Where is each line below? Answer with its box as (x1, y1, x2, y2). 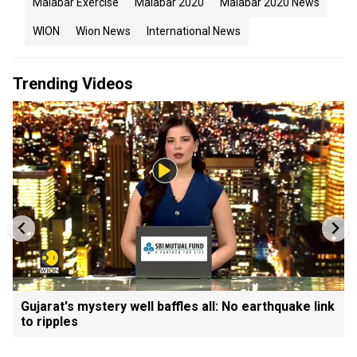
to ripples (21, 313, 78, 329)
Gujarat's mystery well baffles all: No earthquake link (21, 298, 335, 314)
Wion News (76, 25, 131, 37)
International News (147, 25, 241, 37)
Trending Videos (13, 74, 133, 93)
